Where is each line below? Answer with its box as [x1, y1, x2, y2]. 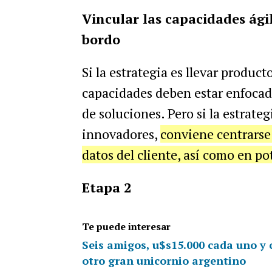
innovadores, [81, 125, 160, 143]
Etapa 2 [81, 178, 131, 196]
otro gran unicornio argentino [81, 253, 246, 268]
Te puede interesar [81, 220, 171, 233]
